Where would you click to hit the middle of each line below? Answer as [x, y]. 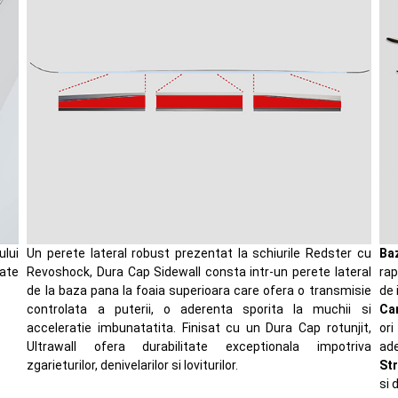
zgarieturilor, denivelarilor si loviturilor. [133, 365]
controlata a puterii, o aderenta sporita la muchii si [199, 309]
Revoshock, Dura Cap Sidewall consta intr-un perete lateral [199, 271]
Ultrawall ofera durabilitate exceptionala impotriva [199, 346]
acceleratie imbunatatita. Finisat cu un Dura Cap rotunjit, [199, 327]
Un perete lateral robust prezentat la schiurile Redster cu [199, 253]
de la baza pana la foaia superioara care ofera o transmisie [199, 290]
